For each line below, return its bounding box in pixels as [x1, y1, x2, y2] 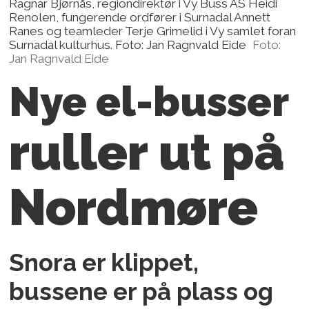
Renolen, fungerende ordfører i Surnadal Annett [9, 10, 271, 25]
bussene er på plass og [9, 277, 274, 306]
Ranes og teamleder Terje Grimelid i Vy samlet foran [9, 24, 297, 39]
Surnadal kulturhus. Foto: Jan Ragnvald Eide [9, 38, 247, 52]
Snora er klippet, [9, 248, 199, 277]
